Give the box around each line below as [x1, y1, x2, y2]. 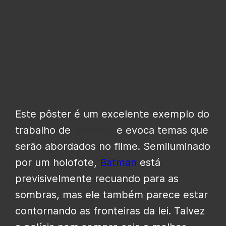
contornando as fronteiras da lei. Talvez [15, 204, 205, 217]
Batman [100, 156, 137, 168]
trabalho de [15, 124, 74, 136]
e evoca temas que [114, 124, 208, 136]
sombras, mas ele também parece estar [15, 188, 208, 201]
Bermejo [74, 124, 114, 136]
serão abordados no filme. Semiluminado [15, 140, 210, 152]
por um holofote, [15, 156, 100, 168]
